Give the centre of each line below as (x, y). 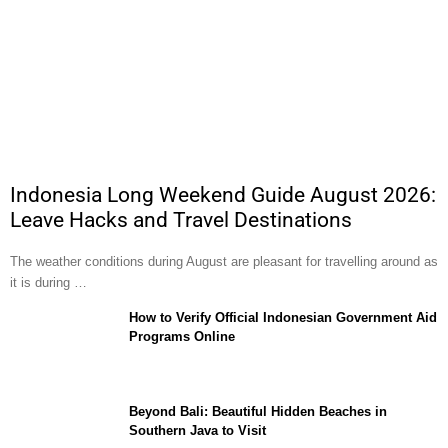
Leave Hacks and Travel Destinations (181, 219)
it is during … (48, 282)
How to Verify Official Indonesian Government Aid (283, 317)
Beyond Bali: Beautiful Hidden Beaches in (258, 411)
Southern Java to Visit (197, 430)
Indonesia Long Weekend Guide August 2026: (223, 194)
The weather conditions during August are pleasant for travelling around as (224, 261)
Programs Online (182, 336)
